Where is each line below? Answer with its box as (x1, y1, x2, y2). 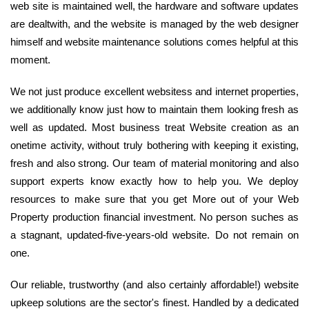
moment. (10, 54, 50, 66)
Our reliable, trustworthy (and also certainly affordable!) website (10, 279, 299, 291)
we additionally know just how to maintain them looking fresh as (10, 103, 299, 116)
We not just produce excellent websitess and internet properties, (10, 86, 299, 98)
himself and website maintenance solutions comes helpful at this (10, 36, 299, 48)
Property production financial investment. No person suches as (10, 211, 299, 223)
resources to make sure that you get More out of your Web (10, 193, 299, 206)
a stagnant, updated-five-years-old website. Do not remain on (10, 229, 299, 241)
